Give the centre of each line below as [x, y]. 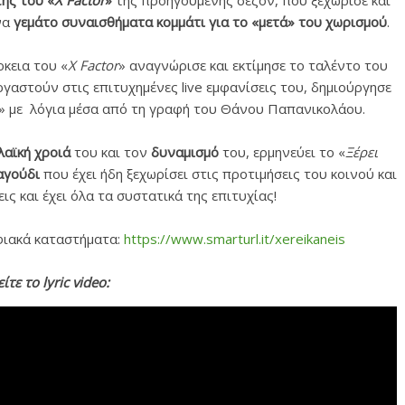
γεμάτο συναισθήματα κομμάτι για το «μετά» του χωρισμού [198, 22]
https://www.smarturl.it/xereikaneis [234, 239]
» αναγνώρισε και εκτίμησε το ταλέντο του [253, 65]
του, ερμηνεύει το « [282, 152]
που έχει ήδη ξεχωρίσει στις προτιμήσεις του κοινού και [220, 174]
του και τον [110, 152]
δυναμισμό [184, 152]
